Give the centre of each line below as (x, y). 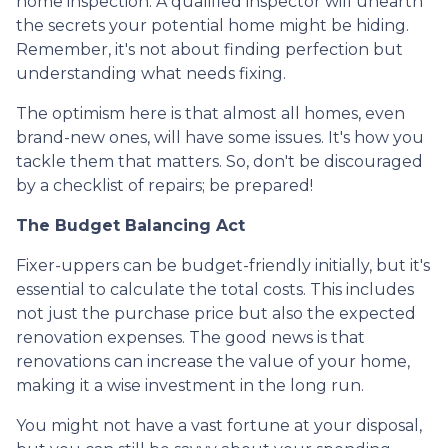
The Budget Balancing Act (130, 225)
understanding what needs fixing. (151, 73)
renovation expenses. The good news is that (190, 337)
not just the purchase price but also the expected (216, 313)
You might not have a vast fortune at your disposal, (219, 425)
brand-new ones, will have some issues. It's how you (220, 137)
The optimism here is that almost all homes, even (210, 113)
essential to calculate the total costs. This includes (215, 289)
